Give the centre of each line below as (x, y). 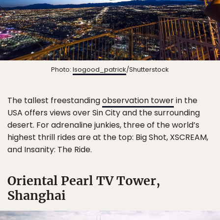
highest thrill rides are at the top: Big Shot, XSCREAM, (108, 137)
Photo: (62, 69)
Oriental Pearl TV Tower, (84, 180)
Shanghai (37, 195)
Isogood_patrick (99, 69)
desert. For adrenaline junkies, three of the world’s (103, 125)
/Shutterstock (148, 69)
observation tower (138, 100)
